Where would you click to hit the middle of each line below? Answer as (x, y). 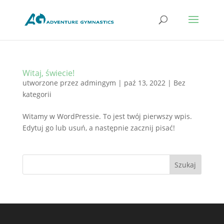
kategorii (37, 94)
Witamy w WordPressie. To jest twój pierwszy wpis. (107, 116)
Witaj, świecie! (48, 73)
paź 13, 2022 (144, 83)
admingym (98, 83)
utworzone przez (51, 83)
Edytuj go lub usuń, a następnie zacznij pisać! (98, 128)
